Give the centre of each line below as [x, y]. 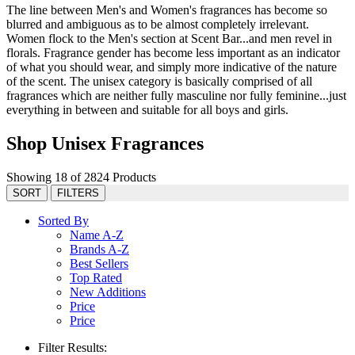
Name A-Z [97, 235]
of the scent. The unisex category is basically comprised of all [159, 81]
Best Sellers [99, 263]
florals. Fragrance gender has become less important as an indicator [173, 52]
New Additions [108, 292]
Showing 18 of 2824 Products [81, 177]
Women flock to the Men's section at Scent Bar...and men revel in [169, 38]
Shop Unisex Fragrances [105, 143]
